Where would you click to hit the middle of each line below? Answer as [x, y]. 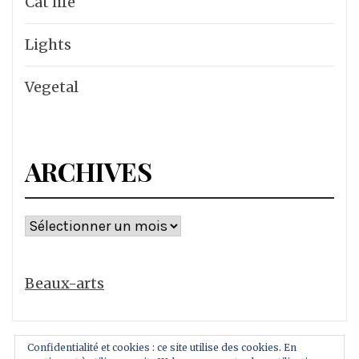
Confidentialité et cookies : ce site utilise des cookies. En [162, 347]
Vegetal [52, 87]
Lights [48, 45]
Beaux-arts [65, 284]
